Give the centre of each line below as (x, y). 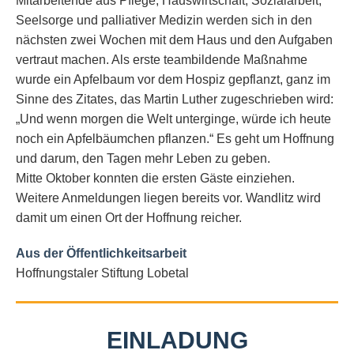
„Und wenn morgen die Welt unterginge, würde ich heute (173, 119)
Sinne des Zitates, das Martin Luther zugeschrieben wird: (175, 99)
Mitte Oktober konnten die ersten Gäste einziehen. (155, 178)
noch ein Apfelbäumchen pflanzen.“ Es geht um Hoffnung (175, 139)
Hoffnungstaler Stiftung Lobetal (102, 273)
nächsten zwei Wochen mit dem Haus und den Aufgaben (174, 40)
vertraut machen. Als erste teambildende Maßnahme (162, 60)
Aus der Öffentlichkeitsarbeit (101, 253)
